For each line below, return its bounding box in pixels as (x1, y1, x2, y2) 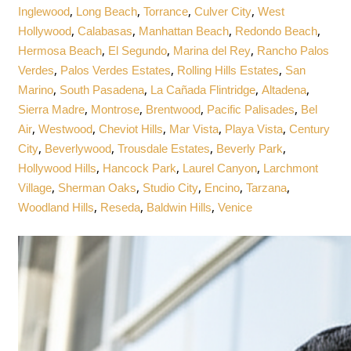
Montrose (91, 102, 140, 116)
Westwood (38, 121, 93, 136)
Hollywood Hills (18, 161, 97, 175)
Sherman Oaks (58, 180, 137, 194)
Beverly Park (216, 141, 284, 155)
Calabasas (78, 24, 133, 38)
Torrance (143, 4, 189, 18)
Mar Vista (169, 121, 219, 136)
